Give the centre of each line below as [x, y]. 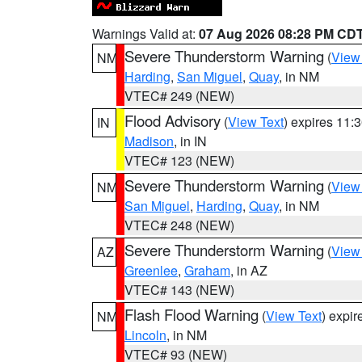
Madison [149, 141]
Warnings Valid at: [145, 34]
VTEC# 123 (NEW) [179, 160]
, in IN [190, 141]
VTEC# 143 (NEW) [179, 290]
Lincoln [145, 335]
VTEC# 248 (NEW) [179, 225]
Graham [207, 270]
